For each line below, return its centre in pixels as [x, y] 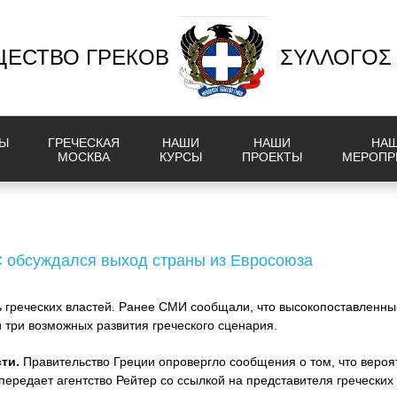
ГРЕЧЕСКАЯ [84, 143]
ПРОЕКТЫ [272, 157]
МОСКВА [84, 157]
